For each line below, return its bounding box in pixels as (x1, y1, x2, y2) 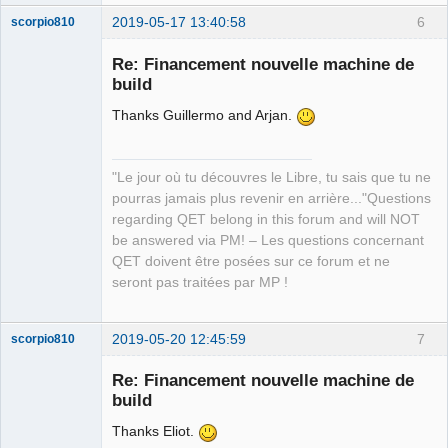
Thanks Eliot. (112, 423, 198, 440)
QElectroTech (11, 206, 84, 221)
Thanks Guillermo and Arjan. (112, 106, 296, 123)
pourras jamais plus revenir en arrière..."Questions (112, 191, 431, 207)
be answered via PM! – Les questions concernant (112, 233, 424, 249)
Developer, (11, 248, 70, 263)
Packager (11, 262, 63, 277)
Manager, (11, 234, 62, 249)
